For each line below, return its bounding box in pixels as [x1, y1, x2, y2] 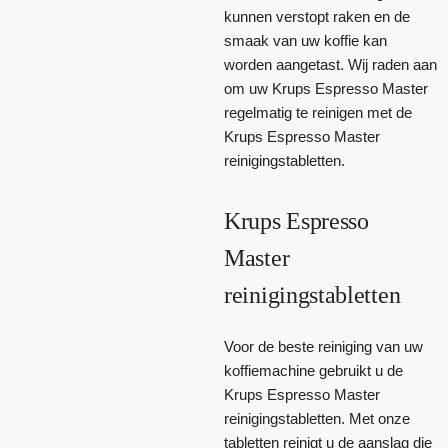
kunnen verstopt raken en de [224, 7, 410, 25]
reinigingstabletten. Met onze [224, 409, 410, 427]
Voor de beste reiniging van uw [224, 337, 423, 355]
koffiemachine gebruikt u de [224, 361, 403, 379]
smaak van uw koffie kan [224, 31, 387, 49]
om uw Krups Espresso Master [224, 79, 428, 97]
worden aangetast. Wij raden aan [224, 55, 437, 73]
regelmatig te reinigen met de [224, 103, 412, 121]
